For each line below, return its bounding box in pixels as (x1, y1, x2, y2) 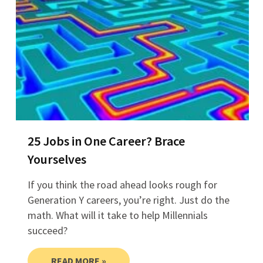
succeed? (27, 224, 68, 238)
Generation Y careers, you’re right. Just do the (27, 193, 230, 207)
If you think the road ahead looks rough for (27, 178, 217, 192)
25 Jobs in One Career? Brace (27, 133, 185, 150)
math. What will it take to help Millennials (27, 208, 208, 222)
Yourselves (27, 151, 86, 168)
